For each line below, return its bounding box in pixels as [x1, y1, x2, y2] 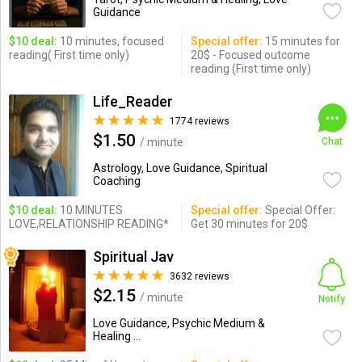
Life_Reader [92, 93, 173, 110]
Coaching [92, 175, 141, 187]
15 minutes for [262, 35, 340, 48]
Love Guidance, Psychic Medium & [92, 317, 265, 330]
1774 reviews [169, 116, 229, 127]
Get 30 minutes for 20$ [190, 217, 308, 230]
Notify [318, 293, 346, 305]
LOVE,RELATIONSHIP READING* [8, 217, 169, 230]
